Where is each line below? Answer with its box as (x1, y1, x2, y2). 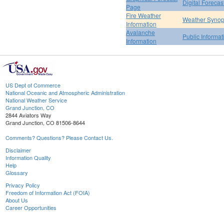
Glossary (5, 168, 28, 177)
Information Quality (5, 153, 51, 162)
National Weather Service (5, 96, 67, 104)
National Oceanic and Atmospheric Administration (5, 88, 125, 97)
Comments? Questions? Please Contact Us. (5, 133, 113, 142)
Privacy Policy (5, 181, 40, 189)
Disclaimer (5, 146, 31, 154)
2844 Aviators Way (5, 111, 51, 119)
